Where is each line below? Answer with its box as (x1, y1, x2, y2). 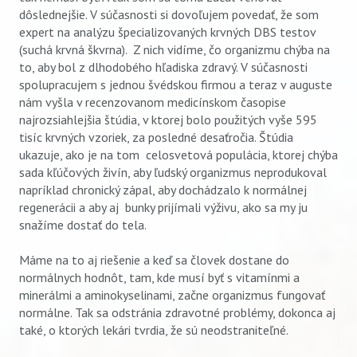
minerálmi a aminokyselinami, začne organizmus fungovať (19, 287, 325, 304)
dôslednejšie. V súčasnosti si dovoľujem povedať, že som (19, 6, 319, 22)
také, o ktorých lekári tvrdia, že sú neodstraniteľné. (19, 322, 288, 339)
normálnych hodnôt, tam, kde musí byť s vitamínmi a (19, 269, 300, 286)
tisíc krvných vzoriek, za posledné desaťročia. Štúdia (19, 128, 293, 145)
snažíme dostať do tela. (19, 216, 147, 233)
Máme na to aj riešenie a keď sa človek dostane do (19, 252, 289, 269)
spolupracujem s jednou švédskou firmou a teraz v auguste (19, 76, 332, 92)
